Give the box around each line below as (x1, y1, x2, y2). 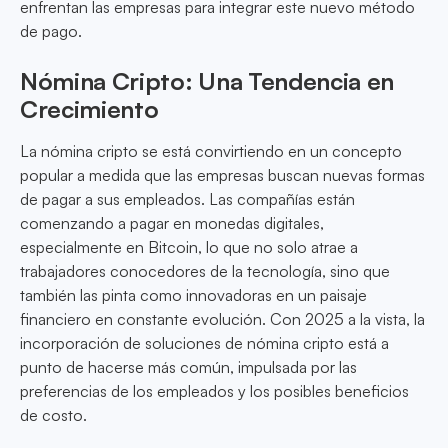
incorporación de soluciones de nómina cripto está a (20, 333, 389, 354)
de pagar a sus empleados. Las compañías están (20, 189, 355, 210)
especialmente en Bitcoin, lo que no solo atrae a (20, 237, 358, 258)
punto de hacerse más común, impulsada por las (20, 357, 357, 378)
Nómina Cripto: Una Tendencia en (20, 66, 395, 97)
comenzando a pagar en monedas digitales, (20, 213, 324, 234)
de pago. (20, 21, 82, 42)
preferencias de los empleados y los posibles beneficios (20, 381, 409, 402)
